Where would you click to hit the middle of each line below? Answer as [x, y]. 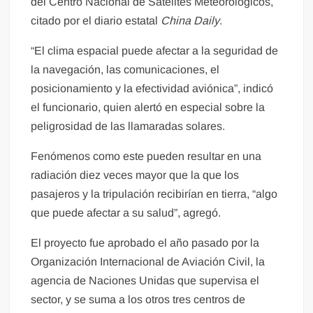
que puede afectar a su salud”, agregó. [126, 212]
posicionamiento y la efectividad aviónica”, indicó [152, 88]
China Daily [190, 20]
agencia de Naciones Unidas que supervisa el [145, 280]
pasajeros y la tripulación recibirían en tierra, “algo [154, 194]
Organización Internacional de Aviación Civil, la [148, 261]
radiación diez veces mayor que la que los [135, 175]
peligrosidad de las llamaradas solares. [128, 126]
